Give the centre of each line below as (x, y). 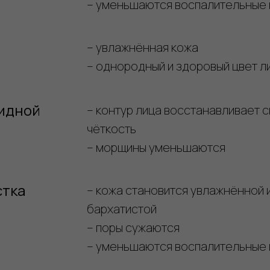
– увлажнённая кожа (143, 47)
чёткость (111, 129)
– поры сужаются (133, 228)
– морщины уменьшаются (156, 147)
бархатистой (122, 209)
